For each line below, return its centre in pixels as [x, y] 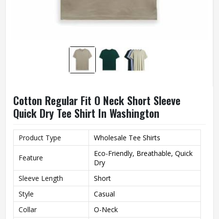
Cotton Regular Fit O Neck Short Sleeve [97, 100]
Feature [31, 158]
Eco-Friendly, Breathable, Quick [143, 153]
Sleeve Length [41, 178]
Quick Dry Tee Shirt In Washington [86, 113]
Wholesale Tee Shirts [127, 138]
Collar [28, 209]
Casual [104, 194]
